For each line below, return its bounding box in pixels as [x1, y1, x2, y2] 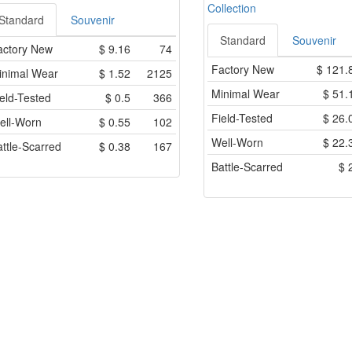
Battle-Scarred [211, 159, 283, 175]
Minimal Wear [211, 86, 280, 102]
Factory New [211, 61, 274, 78]
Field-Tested [211, 110, 273, 126]
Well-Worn [211, 134, 263, 151]
